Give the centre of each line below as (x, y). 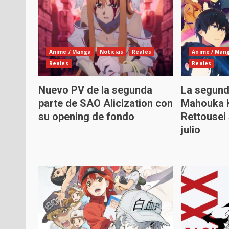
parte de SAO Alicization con (106, 103)
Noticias (112, 52)
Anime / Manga (70, 52)
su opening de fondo (86, 117)
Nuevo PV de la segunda (95, 90)
